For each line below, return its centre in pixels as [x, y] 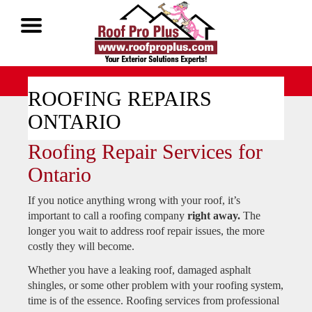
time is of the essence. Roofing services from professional [154, 301]
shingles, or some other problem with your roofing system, [156, 285]
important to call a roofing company [108, 216]
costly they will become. [81, 246]
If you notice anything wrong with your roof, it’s [134, 200]
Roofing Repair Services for [145, 151]
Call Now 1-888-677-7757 [156, 81]
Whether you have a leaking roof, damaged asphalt [139, 270]
